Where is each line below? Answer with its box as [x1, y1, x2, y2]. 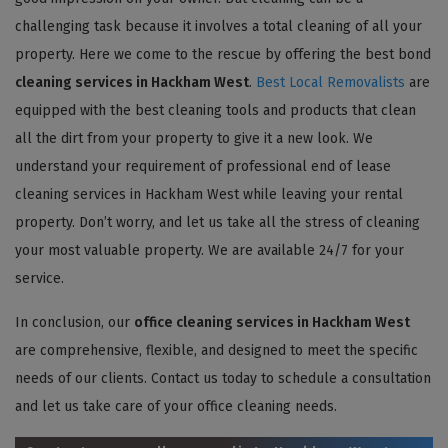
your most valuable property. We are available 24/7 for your [15, 241, 404, 259]
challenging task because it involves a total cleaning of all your [15, 17, 422, 35]
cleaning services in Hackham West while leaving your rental [15, 185, 403, 203]
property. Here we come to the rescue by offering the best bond [15, 45, 431, 63]
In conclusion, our [15, 313, 134, 331]
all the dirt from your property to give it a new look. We [15, 129, 373, 147]
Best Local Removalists [256, 73, 405, 91]
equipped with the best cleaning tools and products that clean [15, 101, 416, 119]
